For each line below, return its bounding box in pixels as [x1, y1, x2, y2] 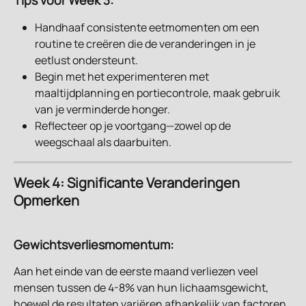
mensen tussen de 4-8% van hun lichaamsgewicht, [14, 279, 270, 295]
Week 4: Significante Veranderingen [14, 173, 242, 192]
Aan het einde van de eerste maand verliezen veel [14, 263, 260, 279]
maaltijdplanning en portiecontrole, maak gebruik [35, 85, 282, 100]
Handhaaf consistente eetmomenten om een [35, 19, 262, 35]
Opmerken [14, 191, 79, 210]
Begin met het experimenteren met [35, 68, 211, 84]
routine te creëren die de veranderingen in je [35, 36, 258, 51]
